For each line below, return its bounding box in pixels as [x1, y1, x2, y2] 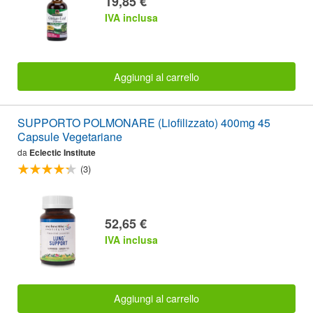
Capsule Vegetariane [17, 128, 122, 145]
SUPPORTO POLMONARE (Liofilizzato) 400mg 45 [17, 114, 270, 131]
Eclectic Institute [29, 145, 96, 159]
